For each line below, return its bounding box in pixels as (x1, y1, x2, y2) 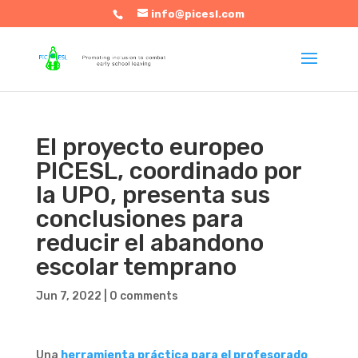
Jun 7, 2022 (35, 289, 101, 303)
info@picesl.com (151, 7, 245, 20)
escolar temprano (35, 253, 237, 281)
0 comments (109, 289, 178, 303)
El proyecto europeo (35, 133, 264, 161)
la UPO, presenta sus (35, 181, 270, 209)
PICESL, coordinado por (35, 157, 301, 185)
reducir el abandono (35, 229, 264, 257)
